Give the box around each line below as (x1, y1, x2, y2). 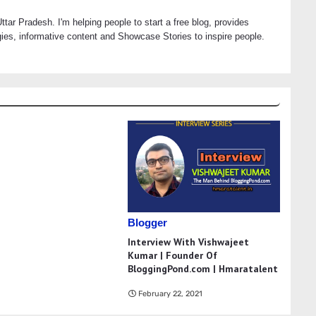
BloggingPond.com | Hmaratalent (128, 262, 279, 276)
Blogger (128, 217, 168, 229)
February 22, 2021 (138, 289, 203, 299)
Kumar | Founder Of (128, 249, 218, 262)
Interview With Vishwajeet (128, 236, 250, 249)
